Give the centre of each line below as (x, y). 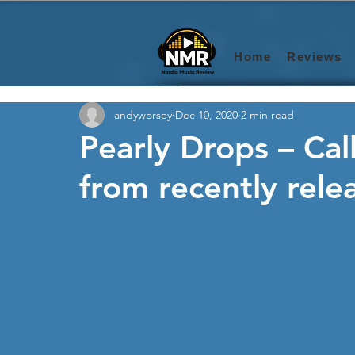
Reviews (315, 57)
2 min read (267, 115)
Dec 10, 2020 (206, 115)
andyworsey (143, 115)
